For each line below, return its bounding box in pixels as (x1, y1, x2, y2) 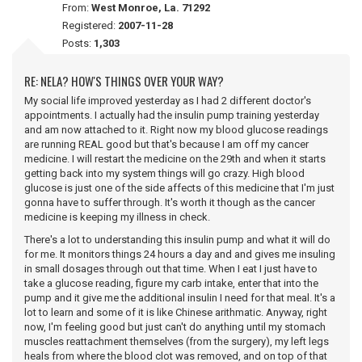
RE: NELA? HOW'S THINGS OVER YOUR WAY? (24, 72, 224, 90)
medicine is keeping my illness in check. (24, 211, 210, 223)
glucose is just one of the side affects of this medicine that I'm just (24, 182, 335, 194)
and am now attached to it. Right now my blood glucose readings (24, 124, 330, 136)
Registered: (62, 19, 118, 32)
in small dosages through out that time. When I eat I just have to (24, 263, 318, 275)
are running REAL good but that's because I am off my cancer (24, 138, 309, 150)
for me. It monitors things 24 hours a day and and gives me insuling (24, 248, 335, 260)
